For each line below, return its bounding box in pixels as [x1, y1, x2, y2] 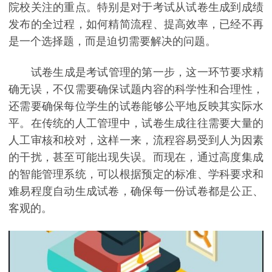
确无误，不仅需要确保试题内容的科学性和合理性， [8, 83, 263, 95]
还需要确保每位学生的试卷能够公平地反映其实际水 [8, 100, 263, 112]
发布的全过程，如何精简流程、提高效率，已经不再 [8, 18, 263, 30]
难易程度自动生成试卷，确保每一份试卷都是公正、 [8, 185, 263, 197]
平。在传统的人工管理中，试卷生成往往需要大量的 [8, 117, 263, 129]
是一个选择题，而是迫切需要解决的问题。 [8, 35, 216, 47]
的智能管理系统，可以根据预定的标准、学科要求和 [8, 168, 263, 180]
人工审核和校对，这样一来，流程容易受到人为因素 [8, 134, 263, 146]
